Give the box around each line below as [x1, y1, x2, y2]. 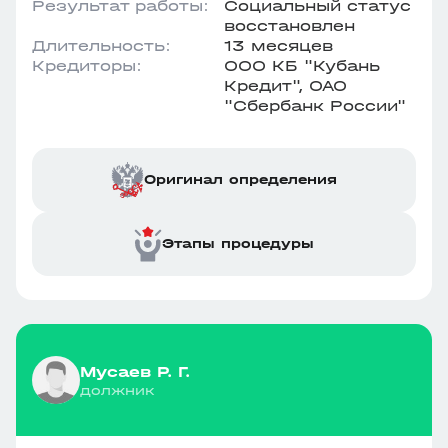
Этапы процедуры [162, 235, 314, 252]
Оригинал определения [144, 171, 337, 188]
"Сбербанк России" [224, 96, 406, 115]
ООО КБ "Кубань [224, 56, 380, 75]
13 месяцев [224, 36, 333, 55]
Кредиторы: [32, 56, 142, 75]
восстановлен [224, 16, 355, 35]
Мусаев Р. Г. [80, 361, 190, 381]
